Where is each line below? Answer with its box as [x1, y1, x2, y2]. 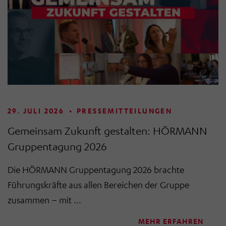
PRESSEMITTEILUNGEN [77, 106, 173, 116]
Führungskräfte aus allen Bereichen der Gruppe [8, 179, 189, 191]
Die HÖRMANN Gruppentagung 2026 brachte [8, 164, 184, 176]
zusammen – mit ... [8, 194, 81, 206]
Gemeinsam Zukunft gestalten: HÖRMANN [8, 124, 207, 138]
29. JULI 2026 [8, 106, 65, 116]
